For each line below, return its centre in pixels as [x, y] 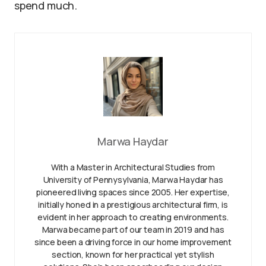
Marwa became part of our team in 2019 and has [133, 229]
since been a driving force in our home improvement [133, 242]
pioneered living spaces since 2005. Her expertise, [133, 192]
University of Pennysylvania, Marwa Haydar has [133, 179]
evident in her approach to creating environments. [133, 217]
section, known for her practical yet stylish [133, 254]
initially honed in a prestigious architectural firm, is [133, 204]
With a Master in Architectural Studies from [133, 167]
